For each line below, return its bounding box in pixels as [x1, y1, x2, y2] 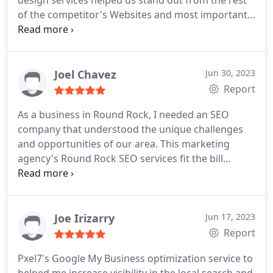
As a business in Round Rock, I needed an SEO [18, 108, 229, 121]
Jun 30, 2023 [205, 67, 255, 79]
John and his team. [18, 37, 103, 51]
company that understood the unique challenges [18, 122, 243, 136]
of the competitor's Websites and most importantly [18, 8, 255, 21]
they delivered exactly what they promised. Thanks [18, 23, 250, 36]
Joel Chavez [54, 67, 116, 82]
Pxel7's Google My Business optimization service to [18, 252, 253, 265]
